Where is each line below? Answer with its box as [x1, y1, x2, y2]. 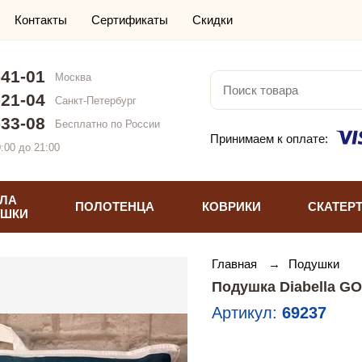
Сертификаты [91, 13, 168, 27]
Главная [212, 256, 260, 271]
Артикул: [212, 303, 282, 322]
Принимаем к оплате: [210, 131, 328, 145]
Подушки [288, 256, 339, 271]
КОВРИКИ [201, 200, 261, 214]
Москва [55, 70, 91, 83]
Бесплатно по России [55, 117, 160, 130]
